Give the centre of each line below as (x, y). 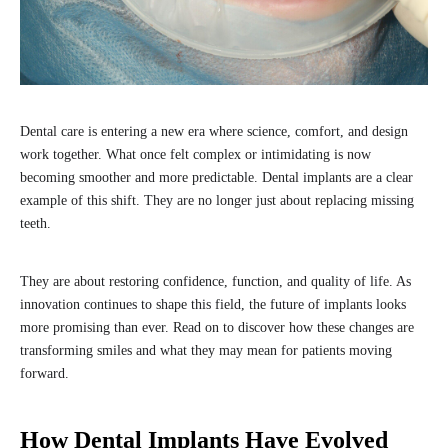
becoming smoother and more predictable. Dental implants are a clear (216, 177)
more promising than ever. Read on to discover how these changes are (217, 327)
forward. (44, 373)
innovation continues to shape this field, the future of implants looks (213, 304)
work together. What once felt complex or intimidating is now (195, 154)
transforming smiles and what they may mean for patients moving (206, 350)
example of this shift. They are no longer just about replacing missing (217, 200)
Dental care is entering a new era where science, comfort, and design (214, 131)
